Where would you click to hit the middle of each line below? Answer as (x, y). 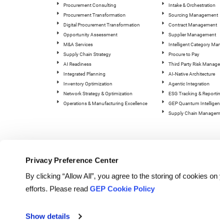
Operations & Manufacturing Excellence (105, 103)
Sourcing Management (193, 15)
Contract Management (192, 25)
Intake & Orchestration (192, 5)
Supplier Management (192, 35)
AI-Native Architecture (192, 74)
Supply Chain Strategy (87, 54)
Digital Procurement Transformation (102, 25)
